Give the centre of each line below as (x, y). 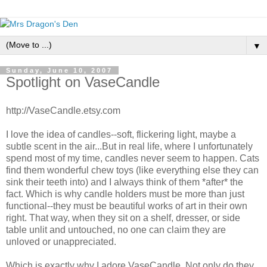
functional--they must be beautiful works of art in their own (127, 206)
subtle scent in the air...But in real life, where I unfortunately (129, 146)
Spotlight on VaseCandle (83, 82)
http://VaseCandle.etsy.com (63, 110)
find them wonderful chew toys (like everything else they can (132, 170)
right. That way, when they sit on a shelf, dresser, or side (123, 218)
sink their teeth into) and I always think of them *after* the (125, 182)
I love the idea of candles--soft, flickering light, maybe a (121, 134)
